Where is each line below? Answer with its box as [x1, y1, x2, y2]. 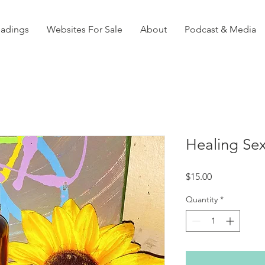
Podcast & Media [185, 24, 256, 35]
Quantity [186, 194, 218, 205]
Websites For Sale [47, 24, 122, 35]
